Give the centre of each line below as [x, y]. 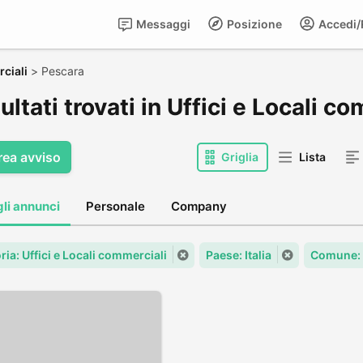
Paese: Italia [239, 255]
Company [199, 206]
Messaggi [162, 24]
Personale [115, 206]
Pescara [63, 71]
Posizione [253, 24]
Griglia [240, 157]
